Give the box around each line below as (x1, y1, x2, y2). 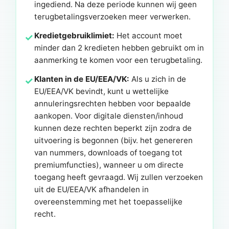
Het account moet (114, 30, 183, 40)
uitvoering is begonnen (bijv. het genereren (34, 135, 193, 145)
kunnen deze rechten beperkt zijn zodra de (34, 123, 192, 133)
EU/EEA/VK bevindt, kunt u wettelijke (34, 86, 169, 96)
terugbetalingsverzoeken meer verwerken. (34, 12, 191, 22)
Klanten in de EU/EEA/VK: (34, 74, 130, 84)
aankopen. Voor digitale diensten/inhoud (34, 110, 184, 121)
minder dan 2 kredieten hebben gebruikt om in (34, 42, 204, 53)
